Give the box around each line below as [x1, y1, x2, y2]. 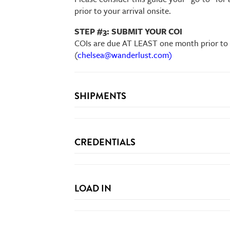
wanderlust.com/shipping [89, 134, 176, 145]
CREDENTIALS [74, 135, 136, 149]
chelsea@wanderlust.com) [78, 49, 172, 61]
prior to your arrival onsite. [74, 5, 171, 17]
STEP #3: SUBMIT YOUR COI [74, 25, 183, 37]
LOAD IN [74, 181, 112, 195]
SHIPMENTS [74, 89, 127, 103]
